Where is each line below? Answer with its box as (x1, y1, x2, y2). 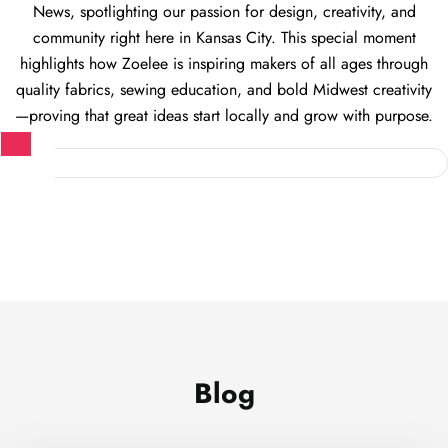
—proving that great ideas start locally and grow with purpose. (15, 104, 433, 128)
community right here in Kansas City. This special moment (32, 26, 416, 50)
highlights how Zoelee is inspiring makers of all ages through (20, 52, 428, 76)
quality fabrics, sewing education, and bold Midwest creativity (16, 78, 432, 102)
